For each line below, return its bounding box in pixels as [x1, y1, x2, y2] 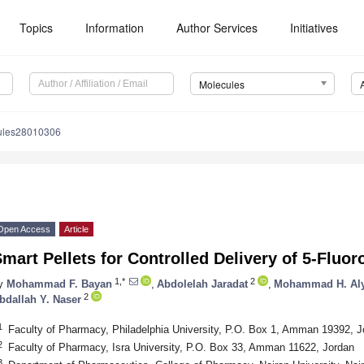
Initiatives [290, 19, 339, 36]
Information [85, 19, 145, 36]
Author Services [176, 19, 258, 36]
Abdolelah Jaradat [157, 277, 248, 290]
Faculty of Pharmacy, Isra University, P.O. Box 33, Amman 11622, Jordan [7, 340, 354, 353]
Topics [19, 19, 54, 36]
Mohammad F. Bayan [6, 277, 112, 290]
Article [64, 224, 89, 235]
